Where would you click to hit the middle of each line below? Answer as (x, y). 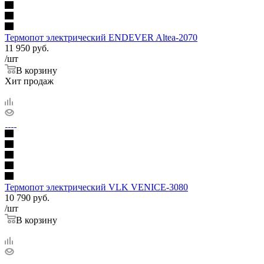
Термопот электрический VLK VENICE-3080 (96, 187)
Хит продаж (29, 81)
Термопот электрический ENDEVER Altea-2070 (101, 37)
